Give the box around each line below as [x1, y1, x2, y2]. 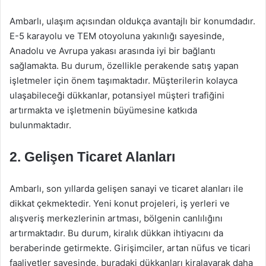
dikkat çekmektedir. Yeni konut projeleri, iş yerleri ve [9, 198, 230, 209]
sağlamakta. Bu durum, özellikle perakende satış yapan [9, 60, 239, 71]
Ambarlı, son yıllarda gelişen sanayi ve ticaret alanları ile [9, 183, 243, 194]
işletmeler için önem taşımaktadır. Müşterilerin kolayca [9, 75, 237, 86]
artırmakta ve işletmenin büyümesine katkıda [9, 104, 197, 116]
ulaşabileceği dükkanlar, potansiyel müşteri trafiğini [9, 90, 224, 101]
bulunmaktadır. [9, 119, 71, 131]
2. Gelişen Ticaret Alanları [9, 149, 175, 164]
